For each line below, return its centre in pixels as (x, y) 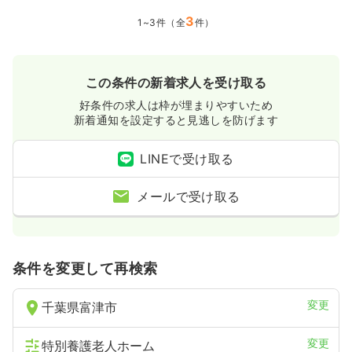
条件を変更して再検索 (85, 269)
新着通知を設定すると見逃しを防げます (176, 120)
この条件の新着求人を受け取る (176, 83)
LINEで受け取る (187, 159)
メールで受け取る (189, 197)
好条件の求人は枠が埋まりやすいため (176, 105)
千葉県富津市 (79, 308)
